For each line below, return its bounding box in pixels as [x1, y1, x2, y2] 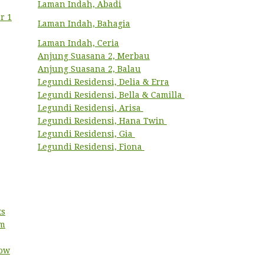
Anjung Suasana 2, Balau [38, 64, 141, 74]
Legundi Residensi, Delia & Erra [38, 77, 169, 87]
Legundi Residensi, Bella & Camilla [38, 90, 184, 100]
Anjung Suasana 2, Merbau [38, 51, 150, 61]
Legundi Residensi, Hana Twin [38, 116, 167, 126]
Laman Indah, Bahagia [38, 19, 130, 28]
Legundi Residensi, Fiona [38, 142, 144, 151]
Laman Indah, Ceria [38, 38, 119, 48]
